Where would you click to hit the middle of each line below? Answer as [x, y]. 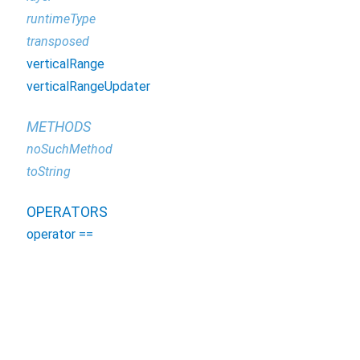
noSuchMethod [70, 149]
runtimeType [61, 19]
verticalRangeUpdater [88, 86]
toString [49, 172]
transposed [58, 41]
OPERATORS [67, 212]
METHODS [59, 127]
